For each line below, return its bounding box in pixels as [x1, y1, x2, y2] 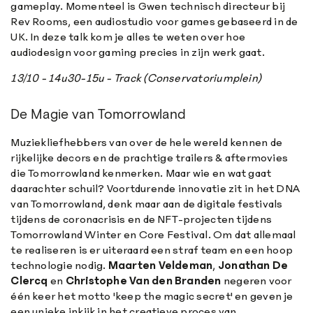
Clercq [10, 273, 48, 287]
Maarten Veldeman [108, 258, 213, 272]
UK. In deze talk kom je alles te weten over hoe [10, 29, 246, 43]
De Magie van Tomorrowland [10, 108, 187, 122]
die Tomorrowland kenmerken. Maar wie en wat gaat [10, 166, 272, 180]
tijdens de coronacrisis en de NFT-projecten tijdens [10, 212, 272, 226]
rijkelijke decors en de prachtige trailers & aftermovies [10, 150, 289, 164]
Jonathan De [217, 258, 289, 272]
